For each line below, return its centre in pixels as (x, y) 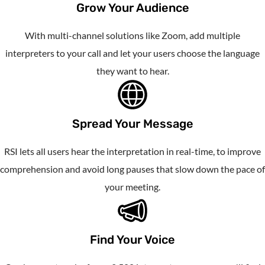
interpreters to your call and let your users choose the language (132, 53)
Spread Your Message (132, 124)
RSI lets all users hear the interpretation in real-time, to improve (132, 151)
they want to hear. (132, 71)
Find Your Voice (132, 240)
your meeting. (132, 187)
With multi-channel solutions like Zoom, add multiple (132, 35)
